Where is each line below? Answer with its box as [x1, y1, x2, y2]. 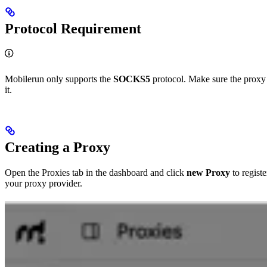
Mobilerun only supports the [5, 74, 113, 85]
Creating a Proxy [5, 139, 110, 155]
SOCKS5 [113, 74, 150, 85]
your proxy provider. [5, 178, 82, 188]
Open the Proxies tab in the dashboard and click [5, 167, 187, 178]
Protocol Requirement [5, 21, 141, 37]
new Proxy [187, 167, 230, 178]
